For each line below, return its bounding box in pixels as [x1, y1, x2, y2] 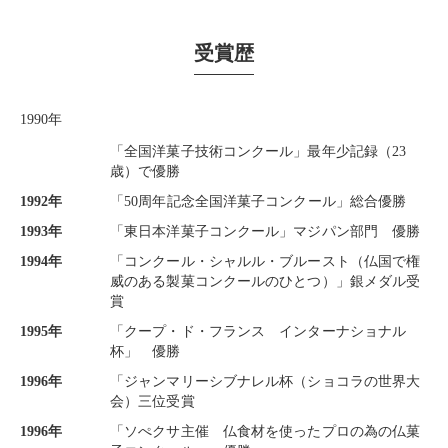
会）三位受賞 [110, 394, 195, 409]
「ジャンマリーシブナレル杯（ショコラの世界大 [110, 374, 421, 389]
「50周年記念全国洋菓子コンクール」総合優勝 [110, 194, 407, 209]
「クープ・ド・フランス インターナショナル [110, 324, 407, 339]
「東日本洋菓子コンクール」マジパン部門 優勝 [110, 224, 421, 239]
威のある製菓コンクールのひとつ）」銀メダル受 [110, 274, 421, 289]
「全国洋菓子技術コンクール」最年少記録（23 [110, 144, 407, 159]
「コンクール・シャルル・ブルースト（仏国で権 [110, 254, 421, 269]
